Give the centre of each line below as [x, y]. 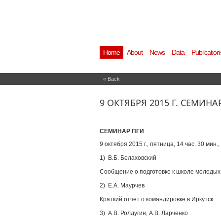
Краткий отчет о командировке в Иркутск [156, 199]
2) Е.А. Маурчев [122, 185]
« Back [111, 79]
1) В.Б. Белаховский [128, 158]
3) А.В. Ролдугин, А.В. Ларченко [144, 213]
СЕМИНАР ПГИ [122, 131]
